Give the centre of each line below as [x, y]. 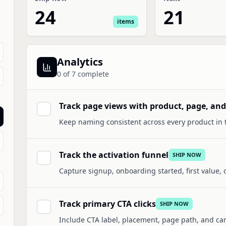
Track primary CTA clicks [107, 204]
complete [92, 74]
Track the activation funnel [114, 155]
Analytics [80, 62]
